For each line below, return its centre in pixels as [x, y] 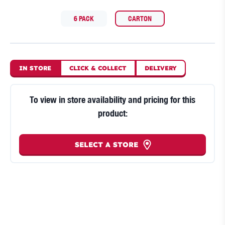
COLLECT [111, 68]
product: [113, 113]
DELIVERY [161, 68]
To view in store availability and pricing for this [113, 100]
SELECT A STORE [106, 144]
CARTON [140, 18]
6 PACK [84, 18]
